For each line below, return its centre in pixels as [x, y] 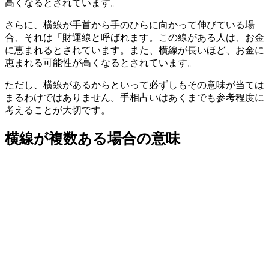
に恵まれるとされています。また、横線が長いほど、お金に [134, 50]
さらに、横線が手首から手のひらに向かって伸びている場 [130, 25]
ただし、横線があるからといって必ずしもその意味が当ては [134, 85]
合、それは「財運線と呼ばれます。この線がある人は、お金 [134, 37]
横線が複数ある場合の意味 [92, 138]
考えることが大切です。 [58, 110]
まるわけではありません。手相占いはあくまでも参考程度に [134, 97]
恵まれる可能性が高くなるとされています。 [101, 62]
